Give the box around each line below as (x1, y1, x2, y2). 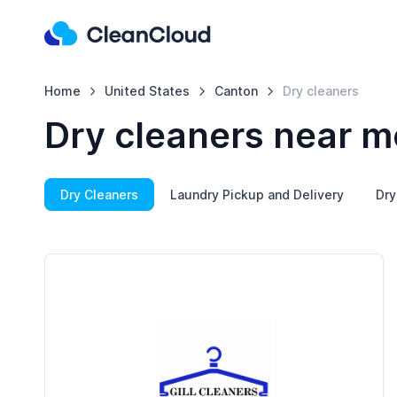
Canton (214, 83, 259, 98)
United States (105, 83, 191, 98)
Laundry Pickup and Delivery (169, 187, 344, 202)
